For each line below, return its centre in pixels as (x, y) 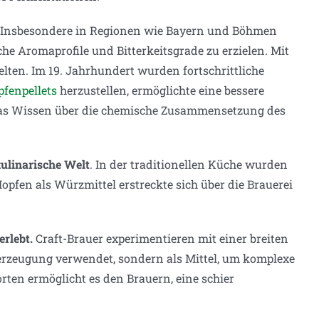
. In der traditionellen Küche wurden (189, 164)
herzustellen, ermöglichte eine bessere (161, 90)
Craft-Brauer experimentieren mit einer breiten (161, 239)
